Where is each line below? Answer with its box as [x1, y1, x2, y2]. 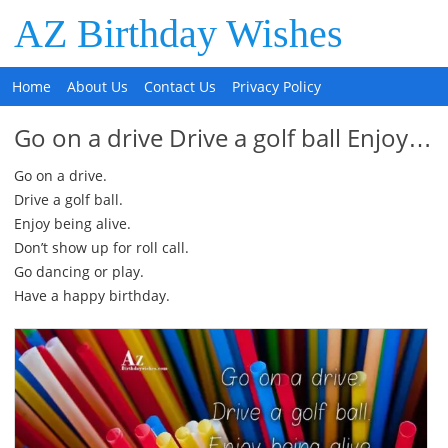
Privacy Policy [232, 77, 322, 96]
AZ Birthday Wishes [14, 11, 344, 56]
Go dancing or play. [13, 262, 144, 281]
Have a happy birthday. [13, 286, 170, 305]
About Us [67, 77, 129, 96]
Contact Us [144, 77, 217, 96]
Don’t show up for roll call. [13, 238, 189, 257]
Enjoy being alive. [13, 214, 131, 233]
